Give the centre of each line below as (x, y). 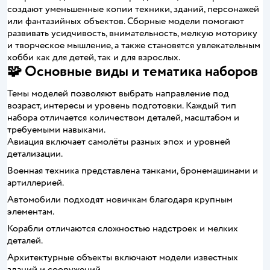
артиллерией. (36, 183)
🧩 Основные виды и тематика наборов (133, 71)
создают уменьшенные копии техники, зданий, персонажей (133, 9)
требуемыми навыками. (56, 130)
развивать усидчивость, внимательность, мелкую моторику (132, 33)
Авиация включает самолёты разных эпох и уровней (119, 142)
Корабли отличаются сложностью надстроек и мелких (123, 228)
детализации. (35, 154)
